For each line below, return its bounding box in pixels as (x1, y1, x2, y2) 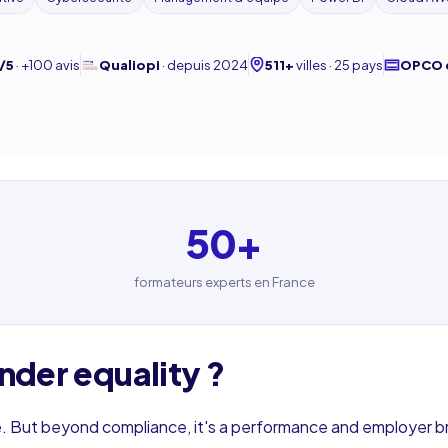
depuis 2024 (167, 56, 248, 73)
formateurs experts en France (133, 274, 315, 290)
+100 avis (21, 56, 80, 73)
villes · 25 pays (296, 56, 383, 73)
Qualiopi (99, 56, 160, 73)
